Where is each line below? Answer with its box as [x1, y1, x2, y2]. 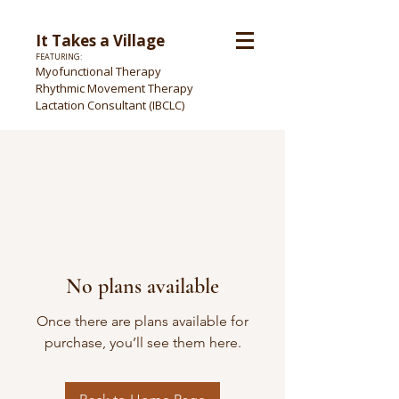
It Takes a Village [36, 30, 165, 51]
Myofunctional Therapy [36, 63, 164, 79]
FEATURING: [36, 51, 82, 62]
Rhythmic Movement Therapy [36, 80, 193, 96]
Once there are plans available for [37, 313, 248, 330]
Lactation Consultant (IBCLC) [36, 97, 184, 113]
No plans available [66, 273, 219, 299]
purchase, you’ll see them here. [44, 334, 241, 351]
